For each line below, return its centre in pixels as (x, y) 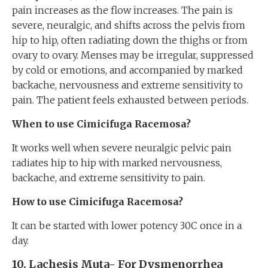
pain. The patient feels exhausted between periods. (130, 100)
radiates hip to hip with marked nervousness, (117, 163)
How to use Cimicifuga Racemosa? (98, 202)
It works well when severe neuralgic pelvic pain (122, 148)
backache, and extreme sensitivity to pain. (109, 178)
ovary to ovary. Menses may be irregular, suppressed (133, 55)
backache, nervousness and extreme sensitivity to (127, 85)
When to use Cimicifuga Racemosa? (101, 124)
